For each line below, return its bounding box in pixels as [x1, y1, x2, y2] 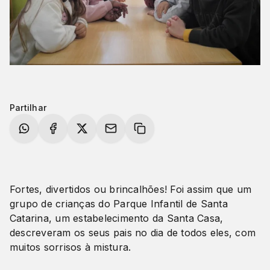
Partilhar [10, 102, 47, 113]
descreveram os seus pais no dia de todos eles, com [10, 227, 256, 239]
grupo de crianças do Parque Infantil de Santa [10, 198, 228, 210]
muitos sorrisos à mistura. [10, 241, 131, 254]
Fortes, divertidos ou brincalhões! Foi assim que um [10, 183, 252, 196]
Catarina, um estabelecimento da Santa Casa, [10, 212, 224, 225]
